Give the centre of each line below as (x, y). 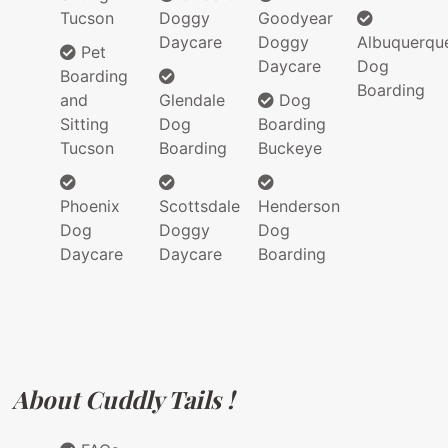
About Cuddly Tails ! (123, 399)
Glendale (192, 100)
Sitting (84, 124)
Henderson (299, 206)
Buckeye (290, 148)
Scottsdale (199, 206)
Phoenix (90, 206)
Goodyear (295, 18)
